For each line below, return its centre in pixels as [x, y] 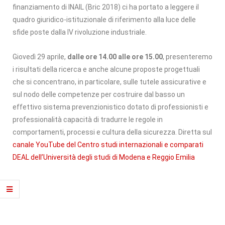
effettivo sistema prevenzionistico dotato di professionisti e [110, 107]
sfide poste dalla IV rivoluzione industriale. [80, 32]
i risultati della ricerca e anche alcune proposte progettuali [106, 69]
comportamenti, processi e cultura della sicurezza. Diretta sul [112, 132]
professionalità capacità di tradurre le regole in [88, 119]
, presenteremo [188, 57]
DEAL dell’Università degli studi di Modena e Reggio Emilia [104, 157]
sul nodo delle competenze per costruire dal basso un [99, 94]
